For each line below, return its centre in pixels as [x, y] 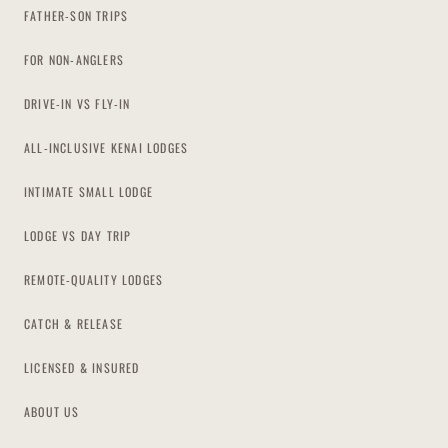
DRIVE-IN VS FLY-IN [77, 103]
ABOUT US [52, 411]
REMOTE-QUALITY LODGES [94, 279]
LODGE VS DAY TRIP [78, 235]
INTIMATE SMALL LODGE [88, 191]
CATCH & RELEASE [73, 323]
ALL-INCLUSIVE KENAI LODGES [106, 147]
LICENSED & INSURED [82, 367]
